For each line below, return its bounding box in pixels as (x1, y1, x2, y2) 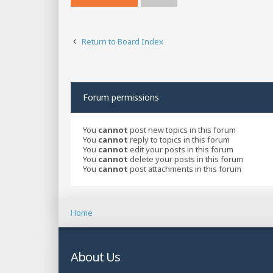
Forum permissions (83, 91, 159, 104)
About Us (71, 248, 120, 265)
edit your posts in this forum (128, 144, 233, 155)
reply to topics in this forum (128, 134, 230, 146)
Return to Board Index (82, 36, 163, 48)
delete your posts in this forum (128, 154, 243, 165)
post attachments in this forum (128, 163, 241, 175)
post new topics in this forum (128, 124, 236, 136)
